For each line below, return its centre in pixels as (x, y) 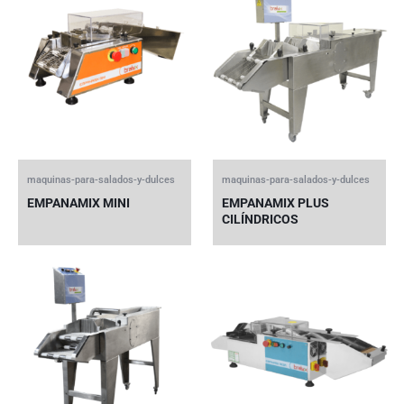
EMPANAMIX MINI (78, 203)
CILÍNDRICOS (260, 219)
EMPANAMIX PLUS (275, 203)
